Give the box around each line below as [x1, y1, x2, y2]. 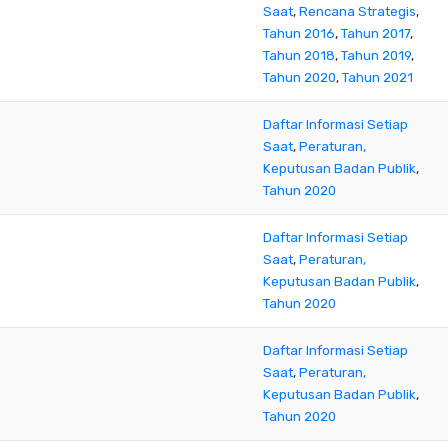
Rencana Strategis [299, 4, 416, 19]
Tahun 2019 [341, 48, 411, 63]
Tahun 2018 [263, 48, 335, 63]
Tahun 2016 [263, 26, 335, 41]
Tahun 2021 [342, 70, 413, 85]
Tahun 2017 [341, 26, 410, 41]
